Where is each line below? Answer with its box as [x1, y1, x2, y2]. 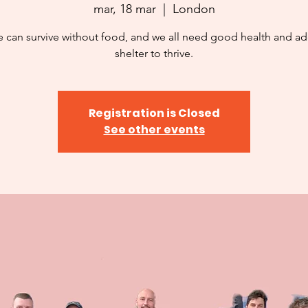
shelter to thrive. [115, 46, 193, 60]
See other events [103, 121, 205, 137]
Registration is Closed [88, 104, 220, 121]
